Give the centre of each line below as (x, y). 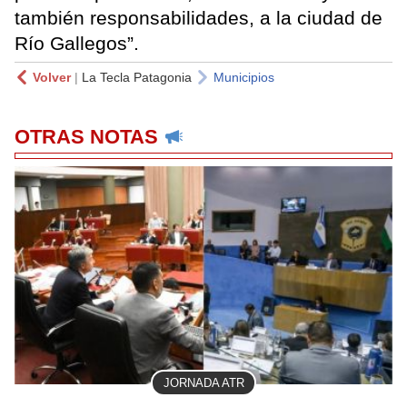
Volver (52, 77)
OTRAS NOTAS (86, 136)
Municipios (244, 77)
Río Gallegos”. (79, 43)
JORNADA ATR (203, 383)
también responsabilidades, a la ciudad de (199, 17)
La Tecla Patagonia (137, 77)
